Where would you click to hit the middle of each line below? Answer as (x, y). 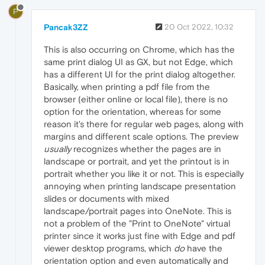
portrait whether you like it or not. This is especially (144, 174)
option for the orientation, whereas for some (132, 112)
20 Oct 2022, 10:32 (199, 27)
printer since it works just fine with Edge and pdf (140, 236)
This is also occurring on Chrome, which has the (139, 50)
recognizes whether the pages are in (146, 149)
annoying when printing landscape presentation (140, 186)
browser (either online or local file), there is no (136, 99)
